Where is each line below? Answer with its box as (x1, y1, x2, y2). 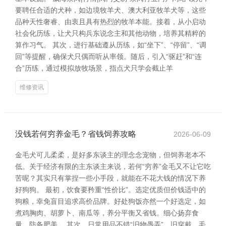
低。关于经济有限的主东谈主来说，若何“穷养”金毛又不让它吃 (15, 162, 211, 171)
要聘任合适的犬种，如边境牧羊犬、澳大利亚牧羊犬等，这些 (15, 6, 206, 14)
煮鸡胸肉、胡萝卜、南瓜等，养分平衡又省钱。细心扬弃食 (15, 209, 199, 217)
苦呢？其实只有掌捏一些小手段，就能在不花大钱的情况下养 (15, 174, 206, 182)
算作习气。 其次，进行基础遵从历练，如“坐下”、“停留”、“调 (15, 41, 206, 49)
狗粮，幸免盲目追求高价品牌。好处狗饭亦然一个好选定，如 (15, 197, 206, 205)
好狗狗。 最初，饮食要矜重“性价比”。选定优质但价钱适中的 (15, 186, 206, 194)
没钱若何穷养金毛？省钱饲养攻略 (15, 130, 136, 138)
